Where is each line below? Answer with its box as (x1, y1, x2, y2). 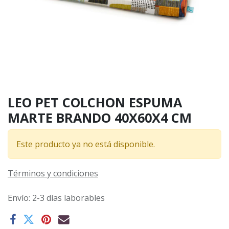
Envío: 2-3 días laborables (8, 192, 105, 203)
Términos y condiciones (8, 167, 98, 179)
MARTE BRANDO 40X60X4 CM (8, 108, 192, 126)
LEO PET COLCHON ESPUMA (8, 93, 182, 111)
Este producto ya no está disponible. (16, 138, 155, 150)
